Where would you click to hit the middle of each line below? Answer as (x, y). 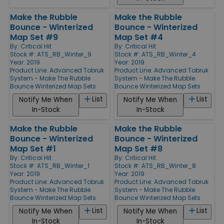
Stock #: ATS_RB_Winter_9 (51, 54)
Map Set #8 (138, 148)
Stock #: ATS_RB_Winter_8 (155, 165)
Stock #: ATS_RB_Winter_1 (50, 165)
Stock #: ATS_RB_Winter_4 (155, 54)
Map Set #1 (33, 148)
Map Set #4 (139, 37)
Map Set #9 (34, 37)
